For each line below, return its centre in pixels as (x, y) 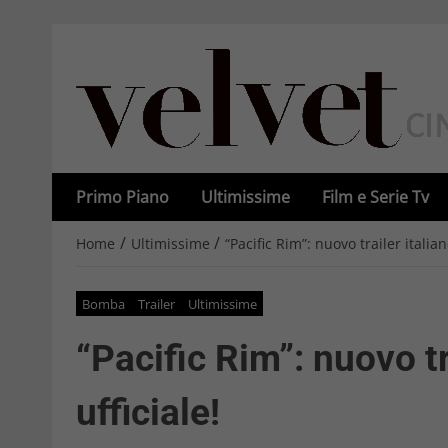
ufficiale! (148, 412)
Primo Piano (122, 197)
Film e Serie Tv (375, 197)
